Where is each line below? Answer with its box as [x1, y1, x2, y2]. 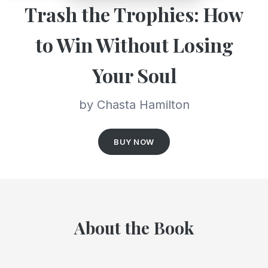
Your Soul [92, 62, 176, 89]
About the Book [74, 217, 194, 239]
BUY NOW [114, 137, 154, 147]
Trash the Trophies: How [25, 1, 243, 28]
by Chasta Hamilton [78, 98, 190, 112]
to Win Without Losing [35, 32, 233, 58]
